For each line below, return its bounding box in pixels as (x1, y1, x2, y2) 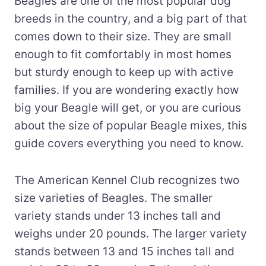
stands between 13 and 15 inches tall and (14, 244, 235, 258)
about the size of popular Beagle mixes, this (14, 118, 247, 132)
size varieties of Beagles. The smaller (14, 191, 213, 205)
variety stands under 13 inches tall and (14, 208, 221, 223)
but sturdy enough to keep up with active (14, 65, 233, 79)
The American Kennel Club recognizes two (14, 173, 239, 187)
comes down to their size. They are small (14, 29, 232, 43)
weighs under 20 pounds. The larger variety (14, 226, 247, 240)
